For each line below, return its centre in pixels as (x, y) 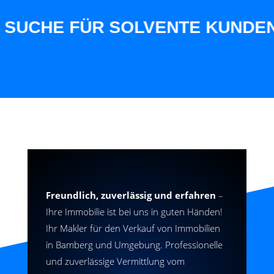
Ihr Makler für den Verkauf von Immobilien (133, 228)
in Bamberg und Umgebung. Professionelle (134, 245)
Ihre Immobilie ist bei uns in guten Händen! (134, 212)
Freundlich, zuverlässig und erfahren (131, 195)
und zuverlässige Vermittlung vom (115, 261)
